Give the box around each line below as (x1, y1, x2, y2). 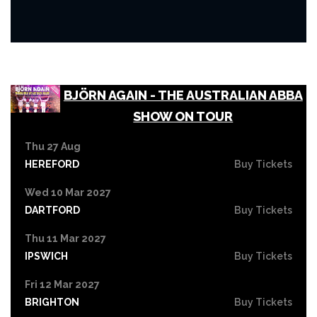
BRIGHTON (25, 296, 79, 308)
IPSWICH (25, 250, 68, 262)
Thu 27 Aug (25, 140, 81, 152)
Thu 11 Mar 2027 (25, 232, 106, 244)
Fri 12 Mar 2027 (25, 278, 100, 290)
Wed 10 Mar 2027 (25, 186, 111, 198)
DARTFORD (25, 204, 80, 216)
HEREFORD (25, 158, 79, 170)
